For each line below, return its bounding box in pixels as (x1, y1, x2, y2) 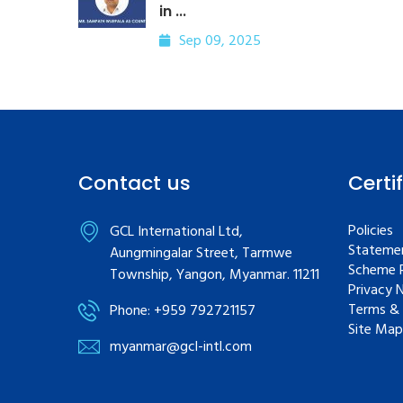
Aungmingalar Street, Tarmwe (110, 242, 292, 265)
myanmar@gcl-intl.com (110, 336, 252, 359)
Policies (348, 219, 393, 243)
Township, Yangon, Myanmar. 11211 (110, 264, 319, 287)
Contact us (78, 169, 191, 197)
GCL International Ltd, (110, 220, 243, 244)
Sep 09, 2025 (179, 30, 261, 53)
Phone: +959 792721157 (110, 300, 255, 323)
